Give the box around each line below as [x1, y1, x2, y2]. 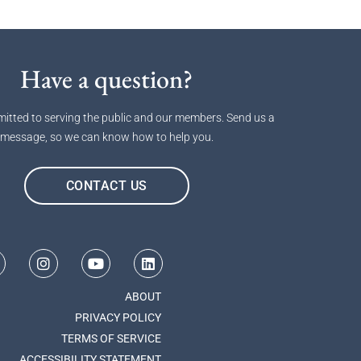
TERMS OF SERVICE [61, 332, 161, 345]
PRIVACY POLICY [75, 311, 161, 324]
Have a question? [20, 62, 193, 96]
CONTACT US [65, 178, 147, 193]
